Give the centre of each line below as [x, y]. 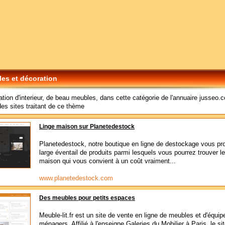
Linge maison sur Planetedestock [87, 127]
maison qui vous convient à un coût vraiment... [107, 161]
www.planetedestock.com [76, 178]
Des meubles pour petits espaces [87, 198]
